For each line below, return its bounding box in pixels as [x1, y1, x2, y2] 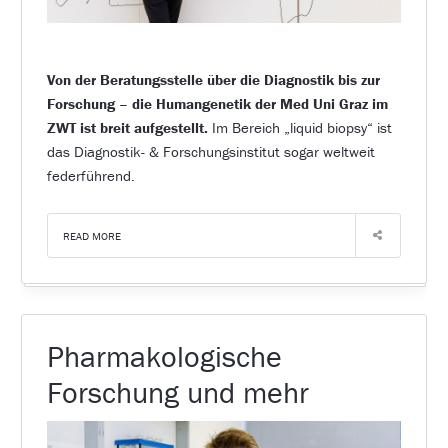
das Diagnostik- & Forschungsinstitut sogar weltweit [46, 142, 375, 162]
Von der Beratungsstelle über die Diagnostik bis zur [46, 70, 380, 90]
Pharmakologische [46, 338, 282, 376]
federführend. [46, 166, 135, 186]
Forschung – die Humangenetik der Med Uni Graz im [46, 94, 388, 114]
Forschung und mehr [46, 374, 309, 412]
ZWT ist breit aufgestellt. [46, 118, 208, 138]
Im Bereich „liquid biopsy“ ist [207, 118, 392, 138]
